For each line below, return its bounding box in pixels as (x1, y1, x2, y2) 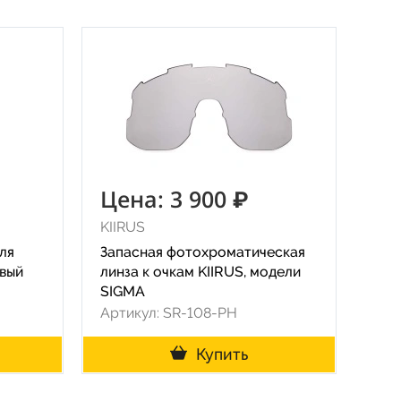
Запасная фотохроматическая (100, 243, 305, 260)
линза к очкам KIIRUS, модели (100, 263, 301, 280)
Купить (196, 345, 248, 363)
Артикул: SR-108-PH (100, 304, 237, 321)
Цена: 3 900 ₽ (100, 183, 249, 214)
